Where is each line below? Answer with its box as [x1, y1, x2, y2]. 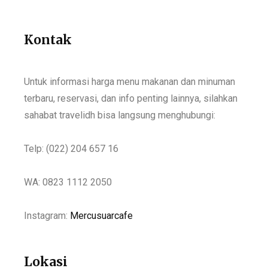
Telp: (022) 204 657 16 [24, 142, 118, 154]
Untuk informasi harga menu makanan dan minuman [24, 75, 235, 87]
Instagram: [24, 209, 70, 221]
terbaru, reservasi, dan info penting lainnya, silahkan [24, 92, 237, 104]
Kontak [24, 31, 72, 48]
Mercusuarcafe [70, 209, 133, 221]
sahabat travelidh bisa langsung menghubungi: [24, 109, 215, 121]
